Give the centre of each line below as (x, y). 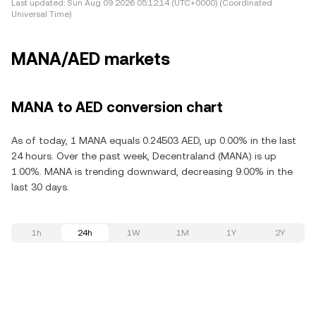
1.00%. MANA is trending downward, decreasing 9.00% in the (152, 171)
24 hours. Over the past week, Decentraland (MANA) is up (144, 156)
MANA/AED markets (91, 59)
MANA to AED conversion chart (117, 107)
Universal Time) (41, 14)
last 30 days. (40, 187)
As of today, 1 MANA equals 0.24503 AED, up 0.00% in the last (154, 140)
